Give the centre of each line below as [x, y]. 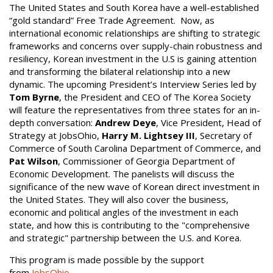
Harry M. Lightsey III [148, 135]
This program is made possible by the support [107, 260]
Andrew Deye [126, 122]
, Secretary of [223, 135]
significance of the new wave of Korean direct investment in [134, 186]
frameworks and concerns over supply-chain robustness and [136, 46]
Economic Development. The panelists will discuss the [122, 174]
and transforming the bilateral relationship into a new [120, 71]
